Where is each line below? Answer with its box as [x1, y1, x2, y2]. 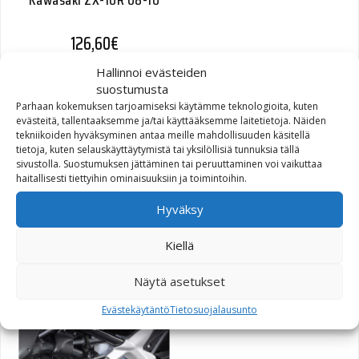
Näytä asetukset [134, 273, 225, 289]
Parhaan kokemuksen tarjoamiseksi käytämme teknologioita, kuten [16, 99, 318, 113]
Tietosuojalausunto [170, 302, 257, 317]
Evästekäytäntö [102, 302, 170, 317]
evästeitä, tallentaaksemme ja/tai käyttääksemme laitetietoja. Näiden [16, 113, 326, 127]
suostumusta [96, 80, 168, 97]
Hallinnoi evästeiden [96, 63, 207, 80]
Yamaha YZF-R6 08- [38, 216, 150, 240]
